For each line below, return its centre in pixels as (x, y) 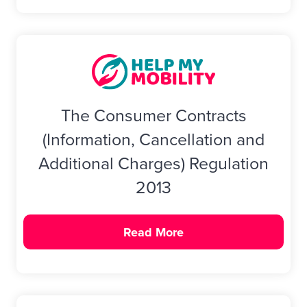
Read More (153, 232)
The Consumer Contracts (153, 115)
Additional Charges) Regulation (153, 163)
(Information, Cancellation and (153, 139)
